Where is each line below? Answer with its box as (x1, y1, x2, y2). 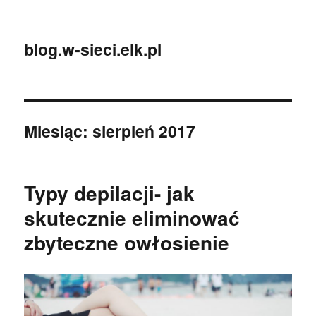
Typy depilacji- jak (24, 178, 195, 207)
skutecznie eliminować (24, 203, 241, 232)
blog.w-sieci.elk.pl (24, 37, 162, 61)
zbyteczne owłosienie (24, 228, 230, 257)
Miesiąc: (24, 119, 93, 142)
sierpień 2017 (92, 119, 196, 142)
